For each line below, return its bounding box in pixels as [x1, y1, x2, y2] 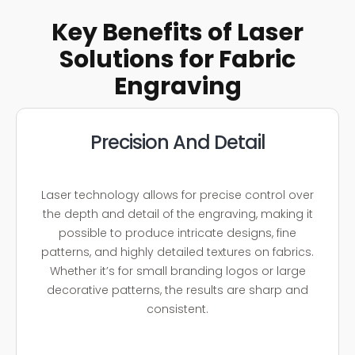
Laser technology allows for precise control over [41, 186, 314, 203]
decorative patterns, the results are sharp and [47, 281, 308, 298]
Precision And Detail [90, 129, 265, 156]
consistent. [147, 300, 208, 317]
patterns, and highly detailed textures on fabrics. [41, 243, 314, 260]
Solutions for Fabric [59, 43, 296, 77]
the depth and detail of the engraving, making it [42, 205, 313, 222]
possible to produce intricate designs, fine [59, 224, 296, 241]
